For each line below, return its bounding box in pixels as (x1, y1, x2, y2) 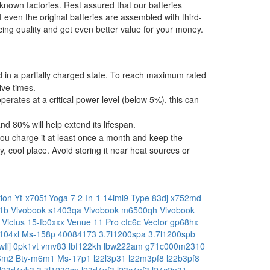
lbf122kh (69, 239, 104, 252)
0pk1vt (13, 239, 41, 252)
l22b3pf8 (166, 251, 199, 264)
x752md (171, 191, 201, 204)
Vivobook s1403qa (11, 203, 84, 216)
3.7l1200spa (99, 227, 148, 240)
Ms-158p (22, 227, 58, 240)
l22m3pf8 (128, 251, 166, 264)
